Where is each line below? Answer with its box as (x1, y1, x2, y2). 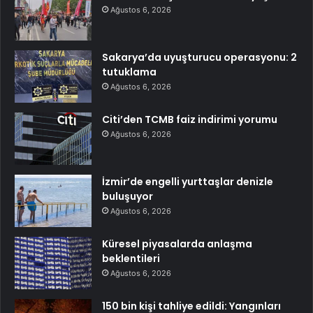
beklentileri (102, 252, 160, 266)
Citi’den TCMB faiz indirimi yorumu (102, 112, 277, 127)
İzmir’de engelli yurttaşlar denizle (102, 175, 273, 189)
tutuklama (102, 65, 156, 80)
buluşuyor (102, 189, 153, 204)
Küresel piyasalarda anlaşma (102, 237, 252, 252)
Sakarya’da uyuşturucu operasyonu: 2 (102, 50, 297, 65)
